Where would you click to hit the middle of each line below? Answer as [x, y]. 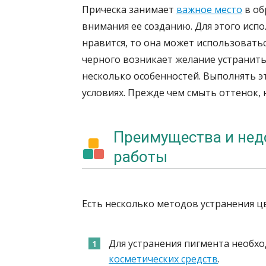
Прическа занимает [129, 9]
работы [140, 157]
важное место [209, 9]
